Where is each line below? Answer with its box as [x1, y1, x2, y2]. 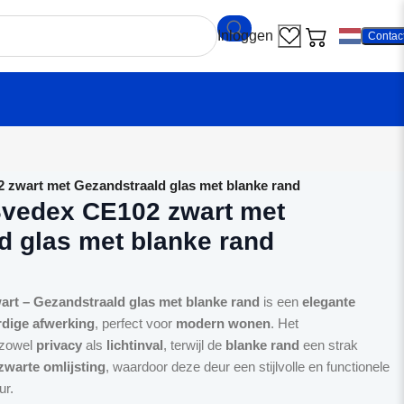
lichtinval [106, 337, 164, 353]
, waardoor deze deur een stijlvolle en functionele [106, 359, 390, 374]
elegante [302, 294, 356, 309]
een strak [299, 337, 359, 353]
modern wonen [176, 316, 271, 331]
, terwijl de [163, 337, 226, 353]
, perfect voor [95, 316, 177, 331]
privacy [36, 337, 83, 353]
